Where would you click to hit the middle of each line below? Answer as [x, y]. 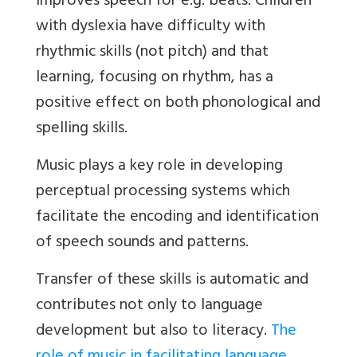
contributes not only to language [149, 307]
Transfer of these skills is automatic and [172, 281]
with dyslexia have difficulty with [151, 28]
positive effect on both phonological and [178, 104]
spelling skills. [82, 130]
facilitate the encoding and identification [177, 218]
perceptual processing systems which [163, 193]
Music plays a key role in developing [159, 167]
